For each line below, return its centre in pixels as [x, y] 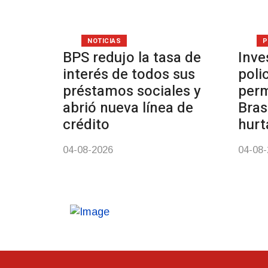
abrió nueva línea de [128, 108]
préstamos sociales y [132, 91]
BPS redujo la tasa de [132, 58]
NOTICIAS [104, 41]
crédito [86, 125]
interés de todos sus [129, 74]
